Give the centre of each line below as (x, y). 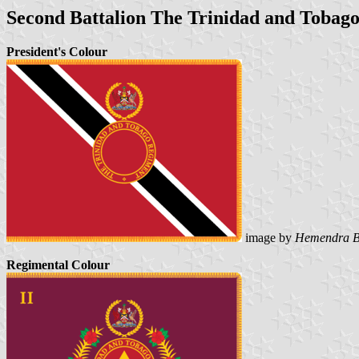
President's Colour (57, 51)
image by (268, 237)
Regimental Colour (58, 264)
